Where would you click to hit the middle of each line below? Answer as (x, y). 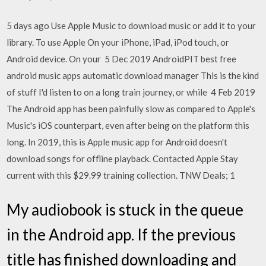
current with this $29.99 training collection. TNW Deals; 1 (122, 175)
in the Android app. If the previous (121, 234)
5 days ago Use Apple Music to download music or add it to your (132, 26)
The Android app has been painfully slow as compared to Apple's (131, 109)
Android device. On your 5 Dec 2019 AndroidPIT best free (122, 59)
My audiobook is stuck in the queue (125, 209)
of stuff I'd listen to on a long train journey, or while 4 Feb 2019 (131, 92)
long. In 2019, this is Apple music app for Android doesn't (117, 142)
